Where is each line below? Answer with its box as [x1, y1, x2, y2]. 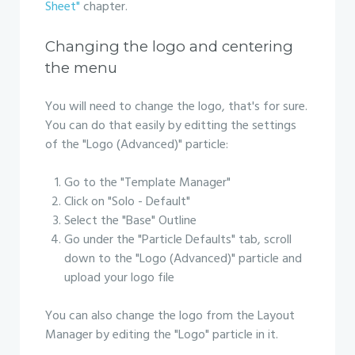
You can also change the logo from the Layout [45, 306, 295, 326]
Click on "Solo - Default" [64, 192, 190, 212]
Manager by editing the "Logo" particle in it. [45, 325, 278, 345]
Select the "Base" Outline [64, 211, 197, 231]
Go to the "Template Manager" [64, 173, 231, 193]
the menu [45, 59, 117, 77]
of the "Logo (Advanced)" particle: [45, 135, 228, 155]
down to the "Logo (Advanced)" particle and [64, 249, 302, 269]
